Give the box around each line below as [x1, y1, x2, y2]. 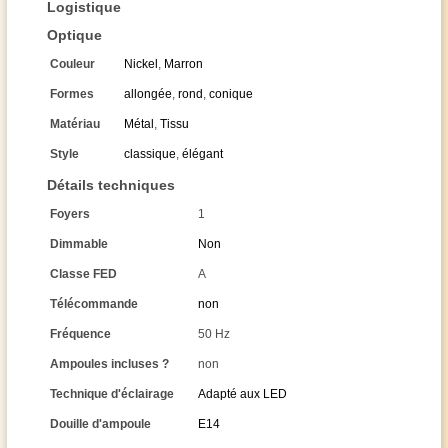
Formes [50, 87, 94, 101]
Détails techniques [47, 177, 175, 193]
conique [209, 87, 253, 101]
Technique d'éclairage [50, 387, 174, 401]
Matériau [50, 117, 100, 131]
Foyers [50, 207, 90, 221]
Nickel [124, 57, 158, 71]
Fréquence [50, 327, 111, 341]
